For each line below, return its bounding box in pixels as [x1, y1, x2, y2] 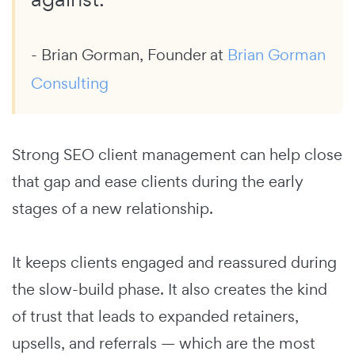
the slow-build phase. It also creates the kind [12, 279, 327, 300]
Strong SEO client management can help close [12, 144, 342, 166]
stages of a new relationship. [12, 198, 213, 219]
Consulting [31, 73, 109, 94]
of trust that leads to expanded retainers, [12, 306, 299, 327]
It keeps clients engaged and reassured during [12, 252, 337, 273]
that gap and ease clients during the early [12, 171, 303, 193]
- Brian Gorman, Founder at [31, 44, 227, 66]
